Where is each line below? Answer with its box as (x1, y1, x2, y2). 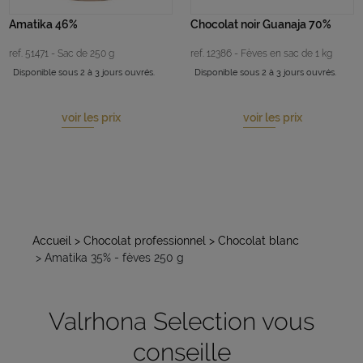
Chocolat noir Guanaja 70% (190, 17, 332, 31)
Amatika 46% (9, 17, 79, 31)
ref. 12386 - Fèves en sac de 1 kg (190, 47, 333, 59)
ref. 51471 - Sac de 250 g (9, 47, 115, 59)
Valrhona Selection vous (49, 306, 314, 335)
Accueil (32, 233, 71, 247)
